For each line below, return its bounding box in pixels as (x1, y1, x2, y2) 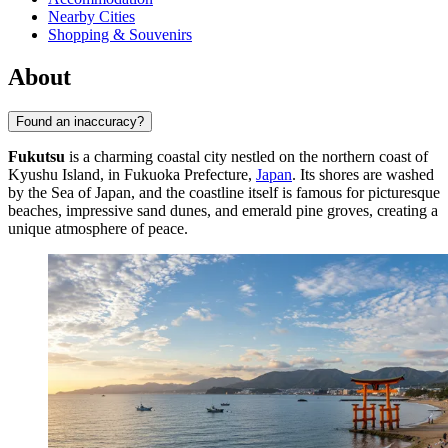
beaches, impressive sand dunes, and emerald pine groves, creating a (8, 202, 438, 220)
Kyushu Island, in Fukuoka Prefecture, (8, 166, 256, 184)
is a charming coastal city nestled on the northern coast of (65, 148, 428, 166)
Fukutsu (8, 148, 65, 166)
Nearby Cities (48, 8, 135, 26)
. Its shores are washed (292, 166, 434, 184)
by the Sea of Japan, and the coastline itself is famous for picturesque (8, 184, 440, 202)
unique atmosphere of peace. (8, 220, 188, 238)
